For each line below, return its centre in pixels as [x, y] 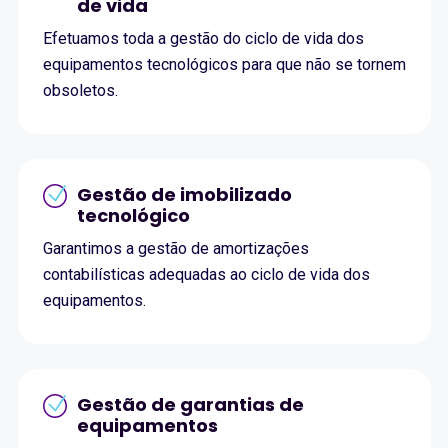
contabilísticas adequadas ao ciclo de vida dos [206, 275]
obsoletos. [80, 91]
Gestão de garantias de [190, 405]
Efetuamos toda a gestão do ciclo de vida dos [203, 39]
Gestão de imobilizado [184, 195]
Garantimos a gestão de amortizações [175, 249]
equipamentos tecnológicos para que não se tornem [224, 65]
